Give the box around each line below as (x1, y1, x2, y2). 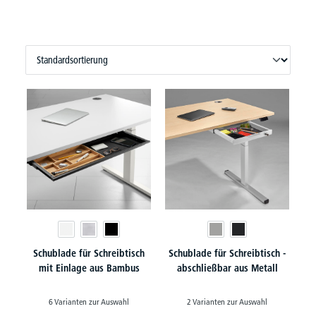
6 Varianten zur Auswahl (49, 296, 129, 307)
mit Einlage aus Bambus (38, 262, 140, 274)
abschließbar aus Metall (176, 262, 278, 274)
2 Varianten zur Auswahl (187, 296, 267, 307)
